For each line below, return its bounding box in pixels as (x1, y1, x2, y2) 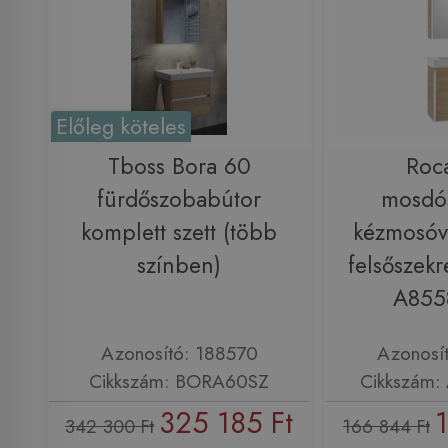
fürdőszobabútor (97, 182, 261, 216)
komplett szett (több (81, 215, 277, 249)
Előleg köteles (56, 110, 187, 142)
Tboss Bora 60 (107, 149, 251, 183)
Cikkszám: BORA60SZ (89, 367, 269, 396)
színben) (137, 248, 221, 282)
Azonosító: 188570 (100, 339, 258, 368)
